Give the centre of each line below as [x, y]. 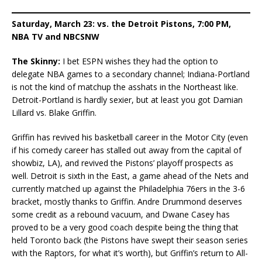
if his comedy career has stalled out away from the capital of [127, 150]
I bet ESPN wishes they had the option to [139, 61]
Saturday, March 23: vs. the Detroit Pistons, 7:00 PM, [121, 23]
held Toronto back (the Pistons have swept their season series [130, 240]
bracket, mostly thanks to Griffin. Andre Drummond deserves [127, 201]
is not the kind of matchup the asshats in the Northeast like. [125, 87]
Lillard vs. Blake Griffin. [54, 112]
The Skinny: [36, 61]
